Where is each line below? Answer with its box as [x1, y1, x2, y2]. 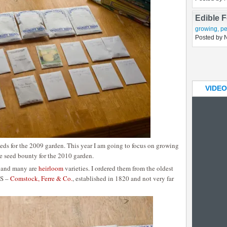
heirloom [39, 164, 63, 173]
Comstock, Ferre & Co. [10, 174, 72, 183]
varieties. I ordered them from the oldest [63, 164, 173, 173]
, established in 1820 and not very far [72, 174, 174, 183]
